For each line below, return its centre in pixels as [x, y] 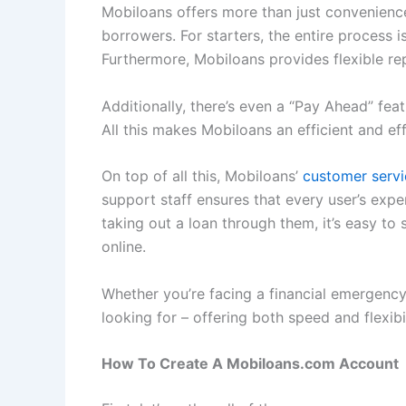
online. [124, 247]
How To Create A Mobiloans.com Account [250, 364]
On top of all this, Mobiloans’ [202, 176]
